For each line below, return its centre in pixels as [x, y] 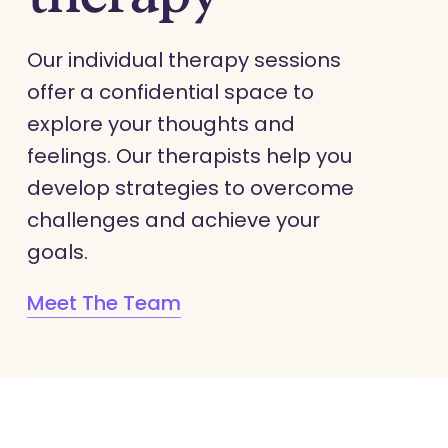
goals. [57, 252]
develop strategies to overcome [190, 188]
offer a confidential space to [170, 92]
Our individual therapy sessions [183, 60]
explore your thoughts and [160, 124]
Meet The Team [103, 303]
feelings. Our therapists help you [189, 156]
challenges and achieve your [173, 220]
